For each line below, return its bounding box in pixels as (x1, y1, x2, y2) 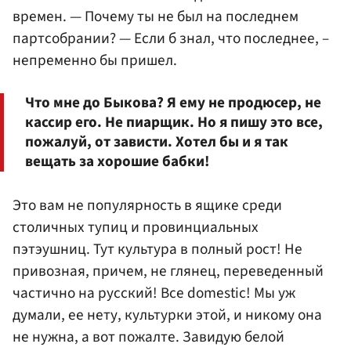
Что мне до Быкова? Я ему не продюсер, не (25, 92, 321, 114)
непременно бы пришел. (13, 49, 177, 71)
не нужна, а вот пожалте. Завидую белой (13, 326, 284, 349)
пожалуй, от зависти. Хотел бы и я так (25, 131, 288, 154)
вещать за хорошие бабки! (25, 150, 210, 173)
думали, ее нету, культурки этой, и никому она (13, 304, 322, 327)
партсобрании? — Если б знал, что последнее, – (13, 27, 329, 49)
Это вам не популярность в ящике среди (13, 194, 282, 217)
